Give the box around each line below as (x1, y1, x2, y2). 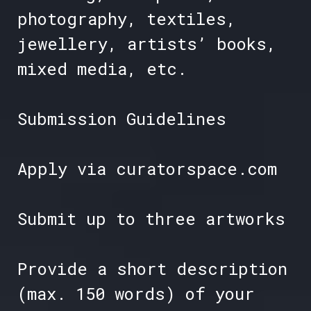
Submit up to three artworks (17, 208, 285, 230)
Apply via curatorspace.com (17, 158, 277, 180)
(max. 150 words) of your (17, 283, 255, 305)
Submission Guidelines (17, 108, 226, 131)
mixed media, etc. (17, 58, 187, 81)
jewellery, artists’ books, (17, 33, 276, 56)
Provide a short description (17, 258, 287, 280)
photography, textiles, (17, 8, 236, 31)
